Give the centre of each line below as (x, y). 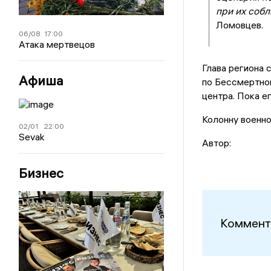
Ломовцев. (239, 25)
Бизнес (41, 173)
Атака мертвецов (57, 44)
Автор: (216, 143)
